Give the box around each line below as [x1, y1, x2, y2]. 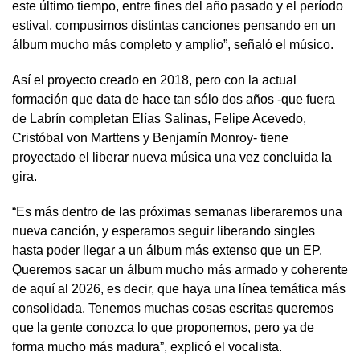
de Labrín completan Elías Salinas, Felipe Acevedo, [12, 111, 306, 125]
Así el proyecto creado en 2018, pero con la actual [12, 72, 297, 87]
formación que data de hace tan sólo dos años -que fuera [12, 92, 335, 106]
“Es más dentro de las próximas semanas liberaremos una [12, 204, 342, 219]
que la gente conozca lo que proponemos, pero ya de [12, 320, 314, 334]
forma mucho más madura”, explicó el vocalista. [12, 339, 282, 354]
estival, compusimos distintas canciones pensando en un [12, 18, 336, 32]
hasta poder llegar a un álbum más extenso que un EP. [12, 243, 322, 257]
